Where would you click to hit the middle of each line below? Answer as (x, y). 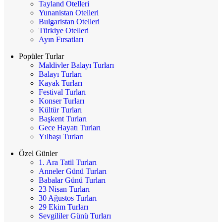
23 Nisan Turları (64, 189)
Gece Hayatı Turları (70, 127)
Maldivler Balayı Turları (76, 65)
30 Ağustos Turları (68, 198)
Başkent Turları (63, 118)
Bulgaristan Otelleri (69, 21)
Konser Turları (61, 101)
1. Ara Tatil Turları (68, 162)
